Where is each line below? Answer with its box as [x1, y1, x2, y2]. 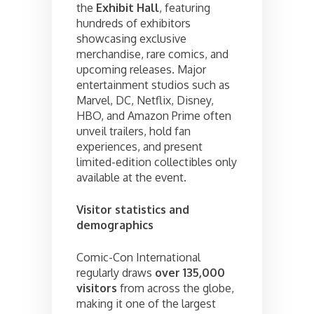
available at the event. [76, 170, 186, 184]
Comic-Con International [76, 250, 200, 264]
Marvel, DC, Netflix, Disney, [76, 93, 214, 107]
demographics [76, 217, 153, 232]
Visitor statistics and [76, 202, 189, 217]
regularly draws [76, 265, 155, 280]
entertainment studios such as [76, 77, 230, 92]
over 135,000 [155, 265, 225, 280]
